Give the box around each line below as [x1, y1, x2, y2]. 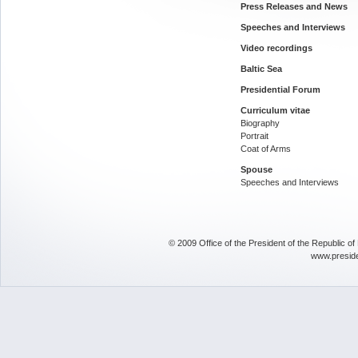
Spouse [241, 165, 272, 174]
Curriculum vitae [241, 105, 310, 115]
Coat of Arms [241, 144, 291, 153]
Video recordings [241, 43, 312, 53]
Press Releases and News [241, 2, 348, 11]
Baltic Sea [241, 64, 282, 74]
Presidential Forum [241, 85, 320, 94]
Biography [241, 118, 280, 128]
